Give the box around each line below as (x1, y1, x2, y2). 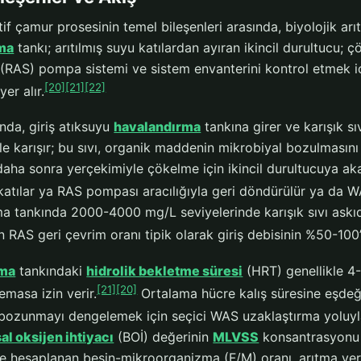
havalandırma (114, 118, 201, 135)
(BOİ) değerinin (114, 329, 214, 346)
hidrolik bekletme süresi (86, 262, 243, 279)
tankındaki (15, 262, 87, 279)
